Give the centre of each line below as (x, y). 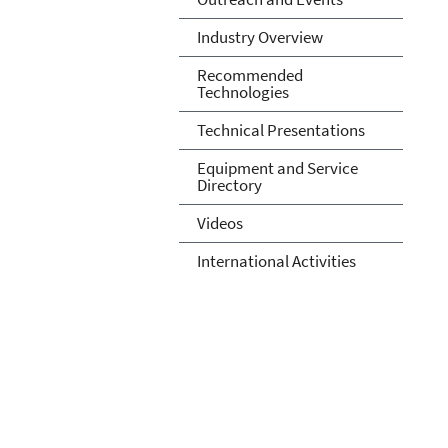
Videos (219, 222)
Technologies (242, 91)
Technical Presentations (280, 129)
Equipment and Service (277, 167)
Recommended (249, 74)
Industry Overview (259, 36)
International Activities (276, 260)
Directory (229, 184)
